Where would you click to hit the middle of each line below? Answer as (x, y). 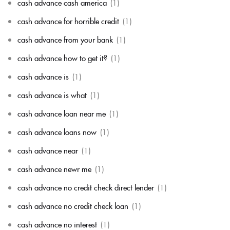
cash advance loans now (57, 132)
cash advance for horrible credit (68, 21)
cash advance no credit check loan (73, 206)
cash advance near (48, 150)
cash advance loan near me (62, 113)
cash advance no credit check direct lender (86, 187)
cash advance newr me (54, 169)
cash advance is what (52, 95)
